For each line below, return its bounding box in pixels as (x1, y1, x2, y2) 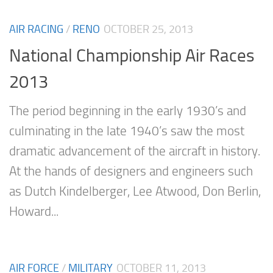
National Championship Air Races (9, 44, 254, 66)
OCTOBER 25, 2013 (104, 23, 193, 37)
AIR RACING (9, 23, 63, 37)
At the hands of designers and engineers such (9, 163, 253, 179)
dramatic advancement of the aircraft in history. (9, 143, 260, 158)
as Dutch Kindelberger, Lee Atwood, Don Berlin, (9, 183, 261, 199)
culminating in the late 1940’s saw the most (9, 123, 244, 138)
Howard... (9, 204, 58, 219)
